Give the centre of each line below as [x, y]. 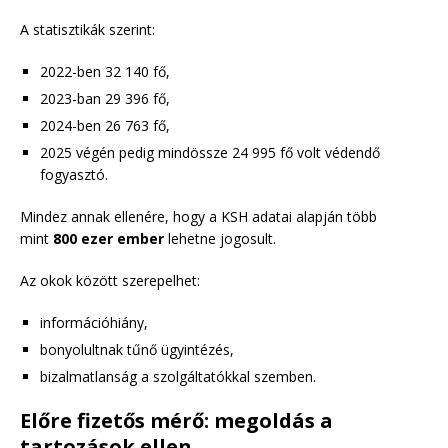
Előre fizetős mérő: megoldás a [176, 421]
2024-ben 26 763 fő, [105, 126]
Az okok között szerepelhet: [110, 281]
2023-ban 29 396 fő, [105, 99]
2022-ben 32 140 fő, [105, 72]
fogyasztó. [74, 175]
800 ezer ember [108, 239]
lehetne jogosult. [220, 239]
